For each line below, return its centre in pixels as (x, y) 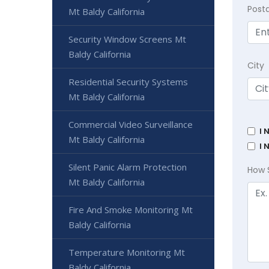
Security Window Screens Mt (127, 39)
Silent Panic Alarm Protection (128, 167)
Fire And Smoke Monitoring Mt (131, 210)
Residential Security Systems (128, 82)
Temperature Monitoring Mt (127, 252)
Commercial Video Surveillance (131, 125)
